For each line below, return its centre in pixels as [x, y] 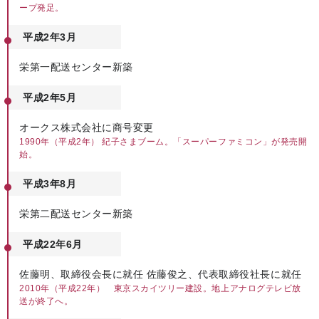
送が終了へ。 [46, 301]
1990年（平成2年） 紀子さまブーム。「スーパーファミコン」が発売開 [163, 142]
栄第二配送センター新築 [76, 214]
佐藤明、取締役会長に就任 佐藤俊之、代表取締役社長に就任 [161, 274]
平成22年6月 [53, 244]
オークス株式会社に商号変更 [87, 127]
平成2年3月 [50, 37]
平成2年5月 [50, 98]
